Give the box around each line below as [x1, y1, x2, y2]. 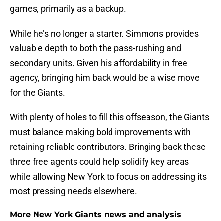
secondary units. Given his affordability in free [10, 58, 187, 69]
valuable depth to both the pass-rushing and [10, 43, 181, 54]
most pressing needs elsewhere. [10, 186, 137, 197]
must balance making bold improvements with [10, 127, 191, 138]
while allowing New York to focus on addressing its [10, 171, 207, 182]
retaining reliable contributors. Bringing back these [10, 142, 206, 152]
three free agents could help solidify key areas [10, 156, 189, 167]
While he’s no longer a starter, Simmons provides [10, 28, 199, 39]
